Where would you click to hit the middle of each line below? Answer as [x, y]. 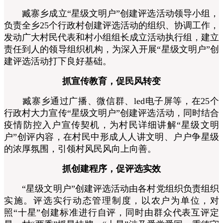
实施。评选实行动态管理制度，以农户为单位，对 [111, 200]
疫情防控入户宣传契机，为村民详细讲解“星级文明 [111, 125]
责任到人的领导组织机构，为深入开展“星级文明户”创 [111, 49]
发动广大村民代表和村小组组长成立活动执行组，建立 [111, 37]
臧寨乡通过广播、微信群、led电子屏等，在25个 [111, 101]
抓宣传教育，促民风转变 [111, 81]
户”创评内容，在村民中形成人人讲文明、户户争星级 [111, 137]
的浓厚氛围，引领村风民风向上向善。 [80, 149]
